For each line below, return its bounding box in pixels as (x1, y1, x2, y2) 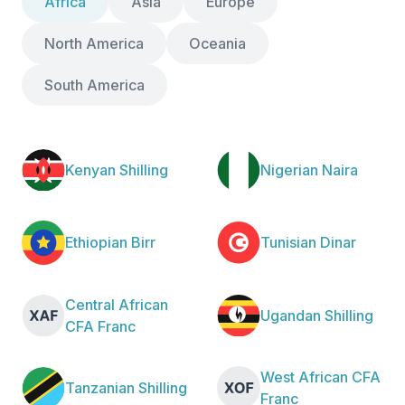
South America (44, 75, 145, 94)
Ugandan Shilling (260, 306, 373, 325)
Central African (65, 295, 168, 314)
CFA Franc (65, 316, 136, 335)
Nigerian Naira (260, 161, 358, 180)
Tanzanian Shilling (65, 378, 187, 397)
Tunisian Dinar (260, 233, 356, 252)
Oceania (189, 33, 246, 52)
